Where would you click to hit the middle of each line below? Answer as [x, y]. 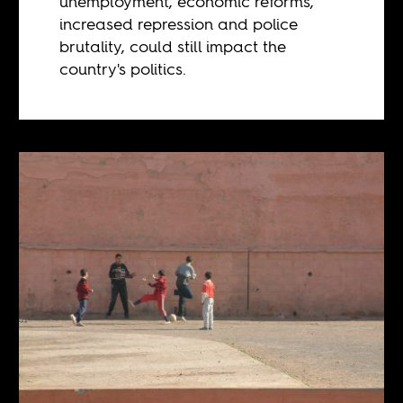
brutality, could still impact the [173, 46]
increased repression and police [179, 23]
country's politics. [125, 68]
